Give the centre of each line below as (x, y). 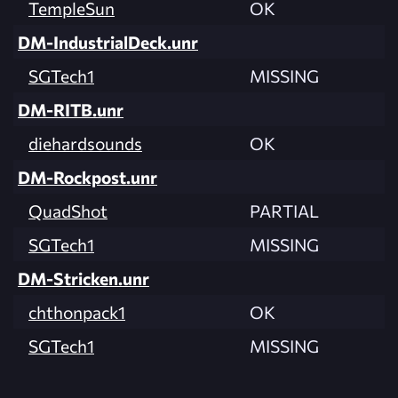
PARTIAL (284, 211)
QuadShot (68, 211)
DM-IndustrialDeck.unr (108, 42)
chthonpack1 (77, 312)
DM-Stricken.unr (84, 279)
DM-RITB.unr (71, 110)
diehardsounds (85, 143)
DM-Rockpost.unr (88, 177)
